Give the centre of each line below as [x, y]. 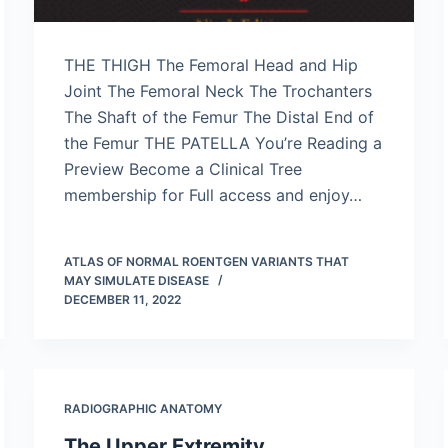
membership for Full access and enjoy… [213, 195]
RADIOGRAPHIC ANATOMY [143, 408]
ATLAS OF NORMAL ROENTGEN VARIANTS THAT [206, 261]
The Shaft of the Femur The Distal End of [219, 117]
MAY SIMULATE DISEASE [136, 280]
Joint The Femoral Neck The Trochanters [218, 91]
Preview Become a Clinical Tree [183, 169]
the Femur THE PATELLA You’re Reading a [223, 143]
